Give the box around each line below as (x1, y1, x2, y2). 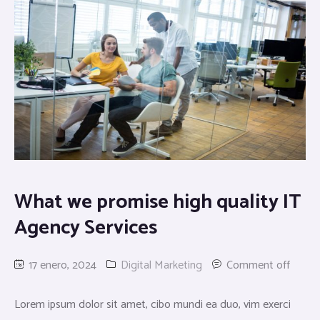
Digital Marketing (121, 256, 202, 276)
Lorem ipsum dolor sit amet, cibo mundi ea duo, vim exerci (14, 295, 291, 315)
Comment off (226, 256, 290, 276)
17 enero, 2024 (26, 256, 96, 276)
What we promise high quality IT (14, 186, 301, 219)
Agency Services (14, 211, 157, 245)
